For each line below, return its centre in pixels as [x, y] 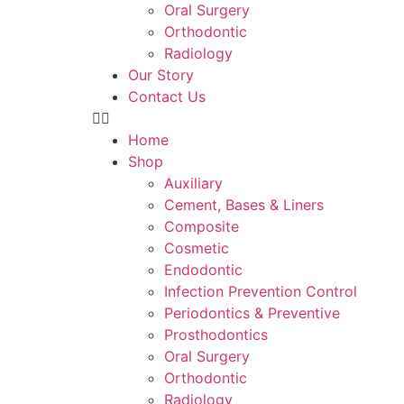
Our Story [161, 75]
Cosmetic [197, 248]
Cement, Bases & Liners [244, 205]
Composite [202, 226]
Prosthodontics [216, 335]
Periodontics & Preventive [252, 313]
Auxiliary [193, 183]
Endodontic [203, 270]
